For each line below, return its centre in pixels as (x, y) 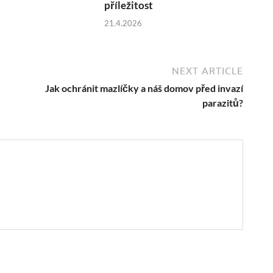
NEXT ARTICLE (207, 70)
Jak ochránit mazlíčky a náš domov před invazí (144, 88)
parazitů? (223, 102)
